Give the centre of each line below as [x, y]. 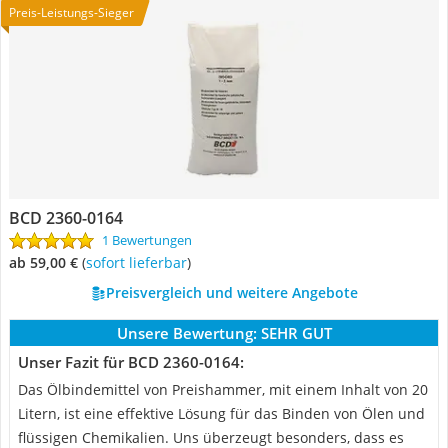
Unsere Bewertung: [186, 333]
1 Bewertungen [147, 240]
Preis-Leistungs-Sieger [71, 12]
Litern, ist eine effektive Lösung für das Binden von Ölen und [221, 413]
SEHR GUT [296, 333]
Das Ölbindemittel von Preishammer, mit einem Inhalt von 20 [223, 389]
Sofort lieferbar [140, 262]
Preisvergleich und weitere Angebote [231, 292]
